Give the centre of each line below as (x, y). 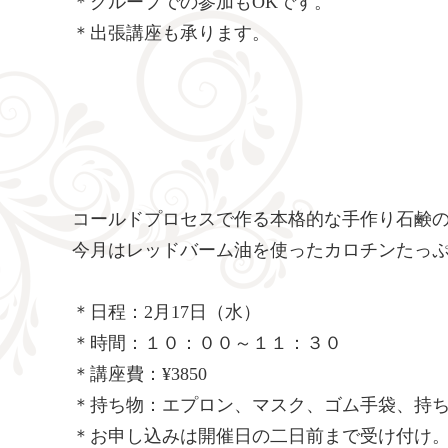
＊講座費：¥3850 (139, 373)
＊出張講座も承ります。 (171, 32)
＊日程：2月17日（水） (166, 311)
